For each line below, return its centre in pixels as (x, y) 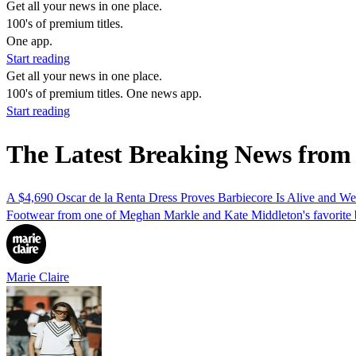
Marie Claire (38, 277)
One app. (29, 41)
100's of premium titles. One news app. (104, 93)
